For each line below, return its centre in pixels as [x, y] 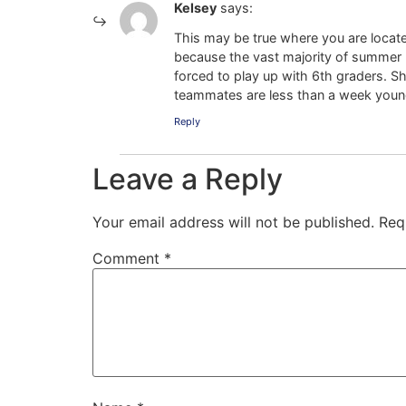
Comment [128, 259]
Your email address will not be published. [233, 222]
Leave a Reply [188, 179]
